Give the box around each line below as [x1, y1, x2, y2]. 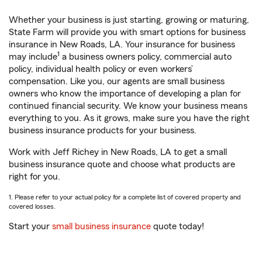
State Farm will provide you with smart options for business [9, 27, 246, 37]
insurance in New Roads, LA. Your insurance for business [9, 40, 235, 49]
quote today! [151, 222, 204, 231]
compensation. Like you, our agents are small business [9, 77, 225, 86]
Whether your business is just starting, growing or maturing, [9, 15, 249, 25]
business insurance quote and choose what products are [9, 160, 235, 169]
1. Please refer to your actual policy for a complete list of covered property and [9, 194, 241, 201]
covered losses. [9, 203, 56, 210]
